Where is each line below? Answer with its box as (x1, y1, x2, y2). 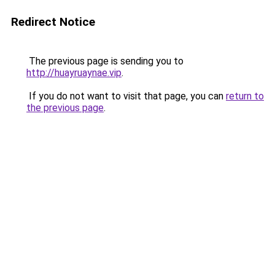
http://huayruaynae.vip (26, 67, 122, 79)
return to (226, 90, 264, 102)
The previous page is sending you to (26, 55, 184, 67)
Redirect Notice (11, 15, 95, 29)
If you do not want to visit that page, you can (26, 90, 226, 102)
